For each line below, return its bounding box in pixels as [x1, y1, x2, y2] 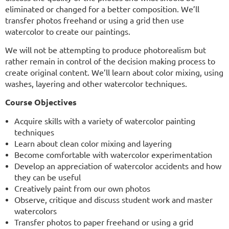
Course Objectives [5, 97, 77, 108]
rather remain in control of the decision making [5, 56, 178, 66]
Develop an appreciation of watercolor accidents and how [14, 161, 221, 171]
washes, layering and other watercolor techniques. [5, 78, 187, 89]
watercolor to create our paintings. [5, 26, 130, 37]
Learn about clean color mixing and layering [14, 138, 172, 149]
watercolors [14, 205, 57, 216]
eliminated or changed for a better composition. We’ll [5, 4, 199, 14]
